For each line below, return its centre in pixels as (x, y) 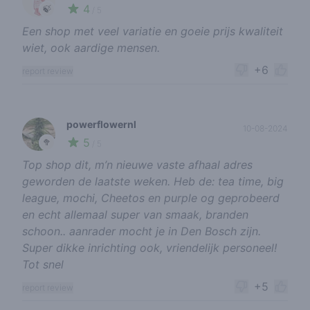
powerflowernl (101, 125)
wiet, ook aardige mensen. (91, 48)
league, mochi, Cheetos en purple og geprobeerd (151, 198)
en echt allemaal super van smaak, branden (135, 215)
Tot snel (43, 265)
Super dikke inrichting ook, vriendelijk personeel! (149, 248)
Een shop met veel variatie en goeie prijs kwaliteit (153, 31)
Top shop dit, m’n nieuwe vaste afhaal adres (137, 165)
